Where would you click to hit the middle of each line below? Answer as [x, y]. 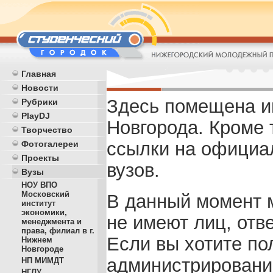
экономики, [44, 212]
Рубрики [40, 102]
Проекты [40, 158]
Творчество [47, 130]
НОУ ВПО [39, 185]
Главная [39, 74]
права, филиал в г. [58, 231]
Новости [40, 88]
